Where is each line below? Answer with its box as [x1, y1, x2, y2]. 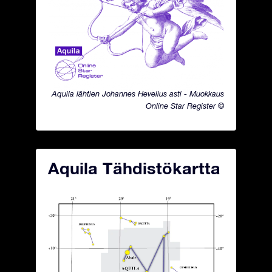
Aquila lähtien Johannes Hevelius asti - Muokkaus [52, 89, 224, 99]
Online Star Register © [146, 101, 224, 111]
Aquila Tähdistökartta [48, 158, 220, 178]
